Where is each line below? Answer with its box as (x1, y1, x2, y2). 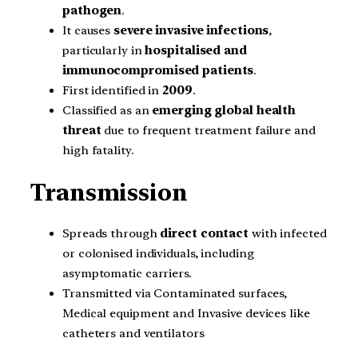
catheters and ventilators (62, 326, 205, 341)
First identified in (62, 83, 162, 97)
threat (62, 123, 101, 137)
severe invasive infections (113, 23, 269, 38)
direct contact (160, 226, 249, 241)
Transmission (30, 178, 188, 206)
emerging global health (152, 103, 296, 117)
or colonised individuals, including (62, 246, 254, 261)
